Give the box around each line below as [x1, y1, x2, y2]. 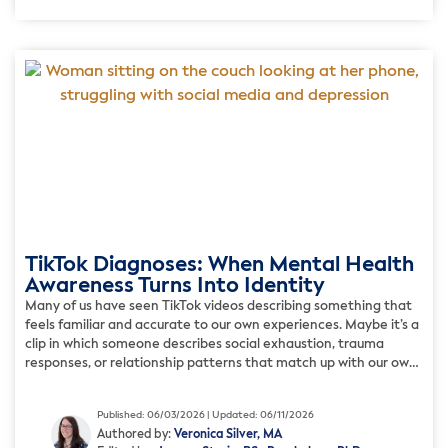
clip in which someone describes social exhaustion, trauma [25, 338, 384, 352]
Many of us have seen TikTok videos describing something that [25, 300, 412, 314]
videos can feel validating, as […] [25, 395, 226, 409]
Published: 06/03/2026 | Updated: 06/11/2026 [97, 409, 314, 420]
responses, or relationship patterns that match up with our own [25, 357, 417, 371]
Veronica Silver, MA [174, 428, 282, 441]
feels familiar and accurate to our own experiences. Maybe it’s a [25, 319, 419, 333]
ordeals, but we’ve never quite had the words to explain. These [25, 376, 411, 390]
